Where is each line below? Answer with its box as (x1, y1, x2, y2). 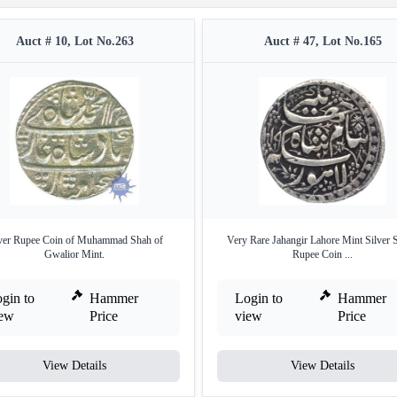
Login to (235, 291, 283, 306)
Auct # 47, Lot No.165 (263, 35, 382, 48)
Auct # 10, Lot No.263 (15, 35, 134, 48)
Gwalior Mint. (44, 248, 105, 261)
